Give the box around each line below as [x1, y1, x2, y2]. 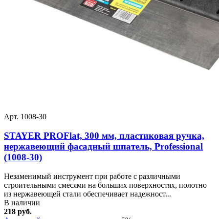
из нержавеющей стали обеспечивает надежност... [4, 189, 171, 198]
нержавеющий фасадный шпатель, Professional [4, 141, 203, 152]
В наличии [4, 198, 40, 207]
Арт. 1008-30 [4, 112, 46, 121]
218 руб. [4, 207, 32, 216]
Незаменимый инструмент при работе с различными [4, 172, 180, 180]
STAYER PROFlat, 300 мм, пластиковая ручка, [4, 131, 204, 141]
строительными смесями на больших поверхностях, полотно [4, 180, 207, 189]
